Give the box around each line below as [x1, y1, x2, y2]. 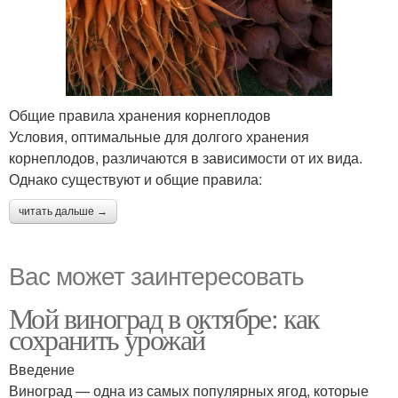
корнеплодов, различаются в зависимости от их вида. [9, 147, 362, 169]
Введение [9, 359, 75, 380]
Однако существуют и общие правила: [9, 169, 262, 190]
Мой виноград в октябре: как [9, 298, 320, 338]
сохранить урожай [9, 320, 205, 359]
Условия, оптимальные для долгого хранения [9, 126, 309, 147]
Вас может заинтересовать [9, 257, 304, 293]
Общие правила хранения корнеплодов [9, 105, 271, 126]
